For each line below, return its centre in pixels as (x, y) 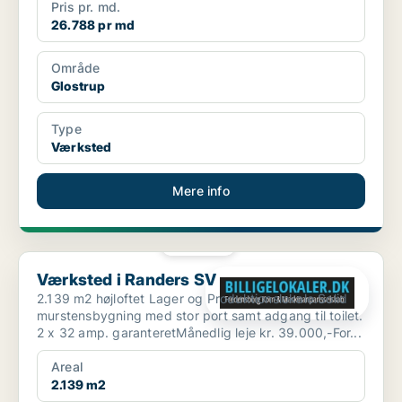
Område (76, 68)
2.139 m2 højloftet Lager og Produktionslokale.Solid (192, 299)
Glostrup (79, 86)
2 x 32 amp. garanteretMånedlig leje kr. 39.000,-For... (199, 333)
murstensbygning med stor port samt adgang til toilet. (200, 316)
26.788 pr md (93, 25)
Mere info (201, 191)
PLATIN (204, 244)
